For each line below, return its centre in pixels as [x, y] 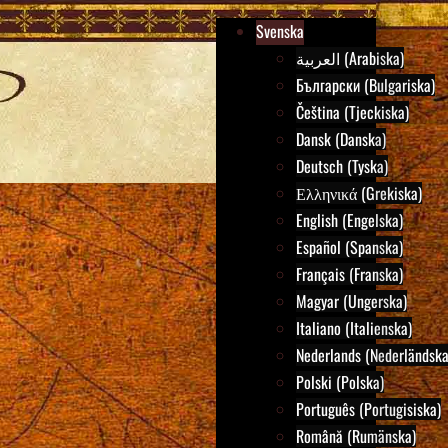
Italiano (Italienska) [354, 328]
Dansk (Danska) [341, 139]
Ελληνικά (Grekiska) [359, 193]
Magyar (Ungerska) [351, 301]
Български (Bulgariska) [365, 85]
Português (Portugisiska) [368, 409]
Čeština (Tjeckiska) [352, 112]
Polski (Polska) [340, 382]
